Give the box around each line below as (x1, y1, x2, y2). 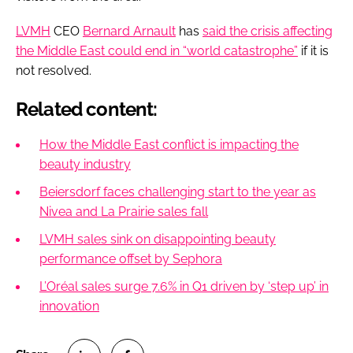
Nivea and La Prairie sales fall (39, 203, 208, 219)
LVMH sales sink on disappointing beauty (39, 231, 276, 247)
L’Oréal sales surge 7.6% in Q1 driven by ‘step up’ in (39, 278, 329, 294)
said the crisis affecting (203, 23, 333, 39)
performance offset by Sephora (39, 251, 222, 266)
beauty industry (39, 156, 131, 172)
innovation (39, 298, 99, 314)
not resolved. (16, 62, 91, 78)
